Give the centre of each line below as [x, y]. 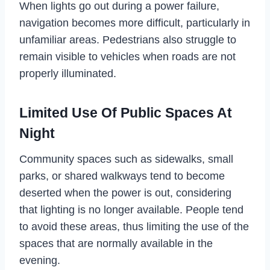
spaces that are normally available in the [116, 243]
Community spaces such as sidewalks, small [126, 159]
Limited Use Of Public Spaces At [126, 113]
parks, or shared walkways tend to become [122, 176]
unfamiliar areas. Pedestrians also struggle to [128, 39]
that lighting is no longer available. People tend [131, 209]
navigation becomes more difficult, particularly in [135, 23]
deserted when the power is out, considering [125, 193]
